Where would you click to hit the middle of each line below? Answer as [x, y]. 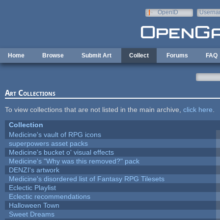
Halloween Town [34, 205]
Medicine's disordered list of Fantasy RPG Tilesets [86, 179]
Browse [53, 55]
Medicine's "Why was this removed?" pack [74, 161]
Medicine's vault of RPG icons [55, 134]
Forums [177, 55]
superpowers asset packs [48, 143]
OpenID [168, 12]
